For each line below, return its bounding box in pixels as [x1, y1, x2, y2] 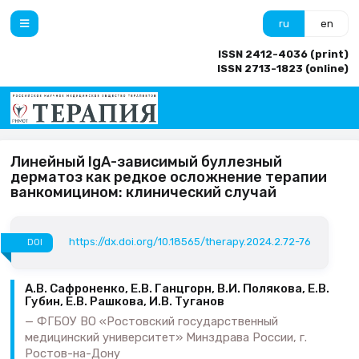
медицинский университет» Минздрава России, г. [25, 329, 307, 345]
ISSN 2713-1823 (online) [217, 63, 349, 75]
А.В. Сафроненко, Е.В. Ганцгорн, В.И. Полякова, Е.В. [25, 281, 329, 296]
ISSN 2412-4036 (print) [218, 48, 349, 60]
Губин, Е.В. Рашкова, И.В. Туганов [25, 294, 224, 309]
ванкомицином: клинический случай [10, 183, 276, 201]
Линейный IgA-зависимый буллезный [10, 152, 282, 171]
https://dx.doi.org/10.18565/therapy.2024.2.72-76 [69, 236, 312, 248]
